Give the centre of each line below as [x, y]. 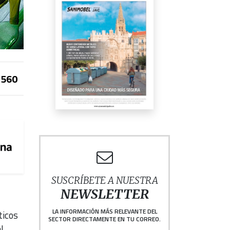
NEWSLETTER [104, 195]
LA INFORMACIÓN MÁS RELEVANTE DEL [104, 212]
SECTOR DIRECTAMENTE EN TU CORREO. [104, 219]
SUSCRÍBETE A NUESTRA [104, 181]
